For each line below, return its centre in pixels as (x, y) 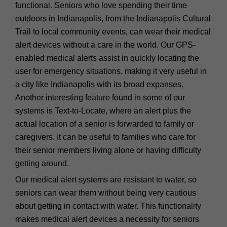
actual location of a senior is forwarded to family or (105, 124)
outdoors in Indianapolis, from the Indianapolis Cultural (113, 18)
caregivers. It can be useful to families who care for (105, 137)
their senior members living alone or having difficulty (108, 150)
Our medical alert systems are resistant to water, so (106, 179)
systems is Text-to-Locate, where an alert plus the (103, 110)
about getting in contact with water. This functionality (108, 206)
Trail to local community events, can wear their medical (113, 31)
